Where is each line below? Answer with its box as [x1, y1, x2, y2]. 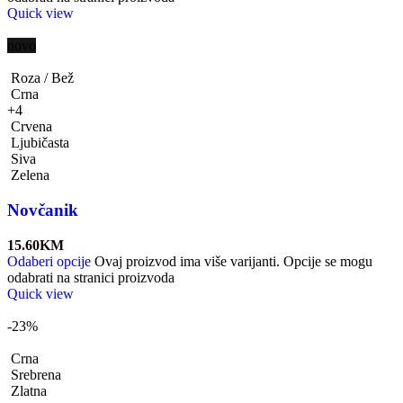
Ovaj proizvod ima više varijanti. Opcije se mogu [94, 253, 372, 269]
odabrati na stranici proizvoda [7, 269, 175, 285]
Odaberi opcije [7, 253, 91, 269]
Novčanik [7, 200, 78, 219]
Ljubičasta [11, 135, 69, 151]
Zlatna [11, 382, 47, 399]
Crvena [11, 119, 52, 135]
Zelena [11, 167, 49, 184]
